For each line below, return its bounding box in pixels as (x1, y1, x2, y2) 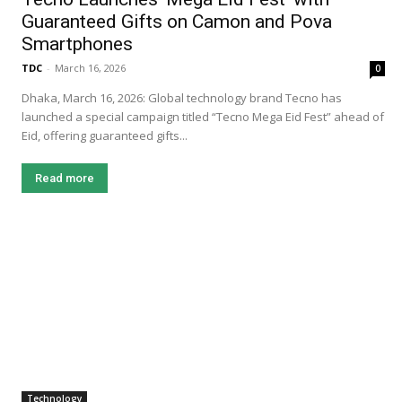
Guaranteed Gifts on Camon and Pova (22, 10, 332, 32)
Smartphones (22, 32, 133, 55)
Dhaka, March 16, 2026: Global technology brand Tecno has (22, 89, 342, 106)
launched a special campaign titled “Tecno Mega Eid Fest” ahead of (22, 108, 384, 125)
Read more (35, 170, 94, 185)
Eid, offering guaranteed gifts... (22, 127, 188, 144)
